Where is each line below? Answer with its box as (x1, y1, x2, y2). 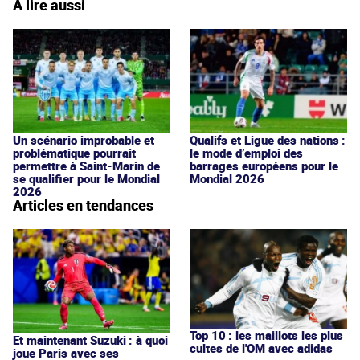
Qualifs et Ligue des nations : (190, 131, 346, 148)
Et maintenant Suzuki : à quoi (13, 331, 168, 348)
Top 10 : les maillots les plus (190, 327, 343, 344)
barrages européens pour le (190, 157, 338, 174)
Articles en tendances (13, 194, 153, 215)
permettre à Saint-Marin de (13, 157, 160, 174)
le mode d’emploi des (190, 144, 303, 161)
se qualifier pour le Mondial (13, 170, 160, 186)
